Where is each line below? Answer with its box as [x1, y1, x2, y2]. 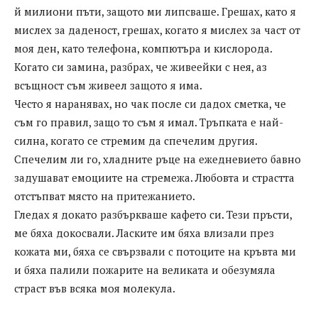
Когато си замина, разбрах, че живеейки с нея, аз [14, 60, 267, 75]
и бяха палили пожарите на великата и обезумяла [14, 263, 275, 278]
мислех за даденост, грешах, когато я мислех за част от [14, 23, 300, 38]
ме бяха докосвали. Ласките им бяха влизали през [14, 226, 274, 241]
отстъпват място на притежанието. [14, 189, 195, 204]
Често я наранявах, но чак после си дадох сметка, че [14, 97, 286, 111]
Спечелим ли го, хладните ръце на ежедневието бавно [14, 152, 301, 167]
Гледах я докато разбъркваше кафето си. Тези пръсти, [14, 207, 292, 222]
